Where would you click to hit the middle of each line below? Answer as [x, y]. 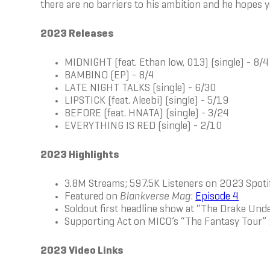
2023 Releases [77, 34]
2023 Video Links [82, 251]
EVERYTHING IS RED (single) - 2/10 [144, 126]
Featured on [91, 197]
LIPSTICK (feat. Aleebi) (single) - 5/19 [147, 101]
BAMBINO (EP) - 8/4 [110, 76]
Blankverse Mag [154, 197]
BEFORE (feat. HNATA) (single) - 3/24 [147, 114]
